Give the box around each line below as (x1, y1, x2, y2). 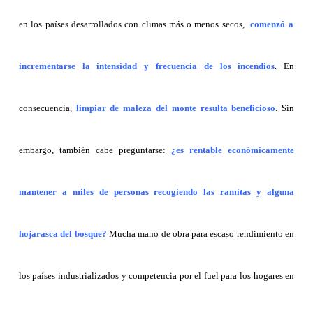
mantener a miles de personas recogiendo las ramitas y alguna (18, 186, 295, 197)
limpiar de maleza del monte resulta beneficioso (75, 102, 276, 113)
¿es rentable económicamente (171, 144, 295, 155)
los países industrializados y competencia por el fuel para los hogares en (18, 270, 295, 281)
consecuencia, (18, 102, 76, 113)
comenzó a (250, 18, 293, 29)
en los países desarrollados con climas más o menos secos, (18, 18, 245, 29)
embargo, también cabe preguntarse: (18, 144, 172, 155)
